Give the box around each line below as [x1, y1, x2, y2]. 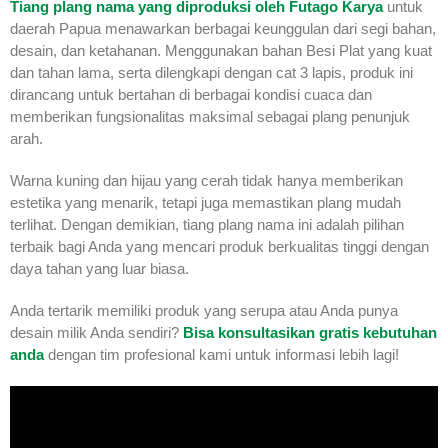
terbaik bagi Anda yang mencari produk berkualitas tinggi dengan [10, 238, 429, 256]
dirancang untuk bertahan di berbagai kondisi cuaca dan [10, 86, 372, 104]
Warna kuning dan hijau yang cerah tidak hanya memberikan [10, 172, 403, 190]
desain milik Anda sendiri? [10, 324, 183, 342]
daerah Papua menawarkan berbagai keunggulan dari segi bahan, [10, 20, 436, 38]
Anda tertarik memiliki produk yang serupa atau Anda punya [10, 302, 398, 320]
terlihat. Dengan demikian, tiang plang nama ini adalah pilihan [10, 216, 404, 234]
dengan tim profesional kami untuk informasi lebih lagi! [44, 346, 399, 364]
